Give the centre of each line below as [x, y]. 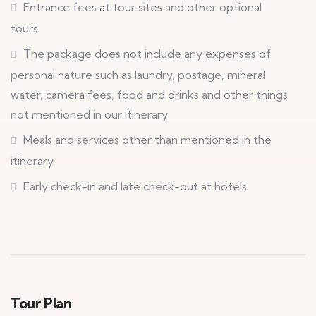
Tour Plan [41, 303]
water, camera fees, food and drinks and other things [149, 95]
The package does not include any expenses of [147, 54]
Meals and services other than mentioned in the [147, 140]
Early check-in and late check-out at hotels [135, 186]
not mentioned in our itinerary [89, 114]
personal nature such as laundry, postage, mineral [138, 75]
